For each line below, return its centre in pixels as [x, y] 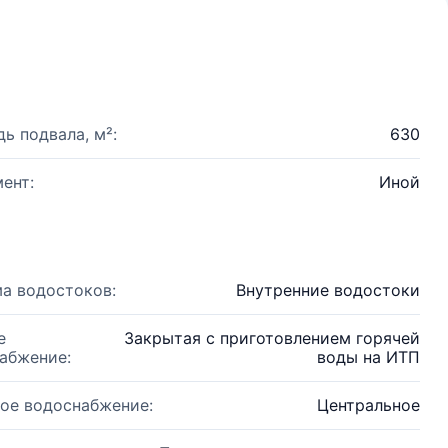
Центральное [368, 405]
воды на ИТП [368, 357]
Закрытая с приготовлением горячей [272, 338]
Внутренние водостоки [328, 290]
